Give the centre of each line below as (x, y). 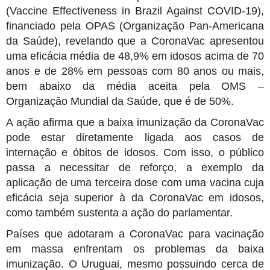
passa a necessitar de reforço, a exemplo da (135, 167)
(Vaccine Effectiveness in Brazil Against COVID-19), (135, 11)
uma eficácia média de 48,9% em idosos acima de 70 (135, 56)
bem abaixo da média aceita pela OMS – (135, 86)
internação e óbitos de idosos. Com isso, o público (135, 152)
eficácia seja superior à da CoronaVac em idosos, (135, 197)
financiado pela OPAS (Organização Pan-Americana (135, 26)
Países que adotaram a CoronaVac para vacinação (135, 234)
